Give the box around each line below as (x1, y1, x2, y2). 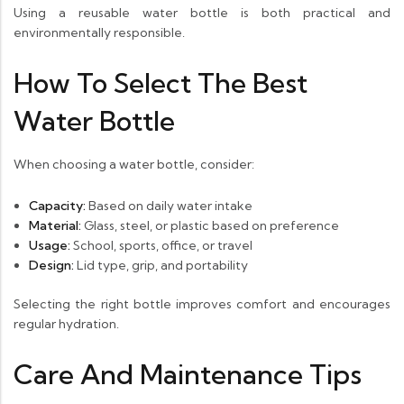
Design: (28, 257, 74, 274)
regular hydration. (14, 316, 119, 333)
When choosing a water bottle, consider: (14, 156, 254, 173)
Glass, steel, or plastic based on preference (80, 217, 339, 234)
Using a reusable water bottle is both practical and (14, 5, 390, 22)
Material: (28, 217, 81, 234)
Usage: (28, 237, 70, 254)
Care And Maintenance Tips (14, 357, 362, 392)
